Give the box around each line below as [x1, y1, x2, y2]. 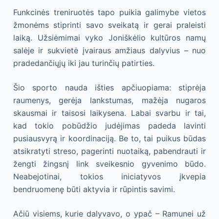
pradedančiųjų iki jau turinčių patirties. [13, 58, 154, 68]
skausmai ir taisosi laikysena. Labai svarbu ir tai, [13, 108, 206, 118]
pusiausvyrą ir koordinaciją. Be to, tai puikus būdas [13, 133, 206, 143]
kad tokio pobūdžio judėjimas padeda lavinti [13, 121, 206, 131]
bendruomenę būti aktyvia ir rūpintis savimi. [13, 184, 175, 194]
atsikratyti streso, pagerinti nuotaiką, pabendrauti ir [13, 146, 206, 156]
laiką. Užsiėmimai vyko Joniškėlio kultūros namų [13, 33, 206, 43]
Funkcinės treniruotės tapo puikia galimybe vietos [13, 7, 206, 17]
